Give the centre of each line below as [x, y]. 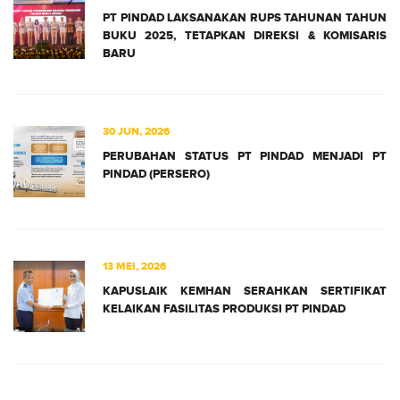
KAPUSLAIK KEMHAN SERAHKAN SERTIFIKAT [245, 291]
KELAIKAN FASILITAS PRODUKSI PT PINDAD [224, 308]
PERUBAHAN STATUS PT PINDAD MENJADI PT [245, 156]
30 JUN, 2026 [136, 131]
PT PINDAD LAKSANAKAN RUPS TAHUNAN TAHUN [245, 17]
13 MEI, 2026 [134, 266]
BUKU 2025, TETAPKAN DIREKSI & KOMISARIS [245, 35]
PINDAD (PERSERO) [156, 174]
